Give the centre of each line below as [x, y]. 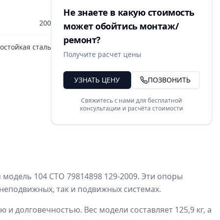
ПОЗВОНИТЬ [169, 80]
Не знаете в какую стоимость [129, 12]
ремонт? [82, 40]
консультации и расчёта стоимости [131, 108]
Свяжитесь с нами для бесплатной [131, 100]
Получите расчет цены [102, 54]
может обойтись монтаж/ [121, 26]
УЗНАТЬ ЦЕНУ [97, 80]
